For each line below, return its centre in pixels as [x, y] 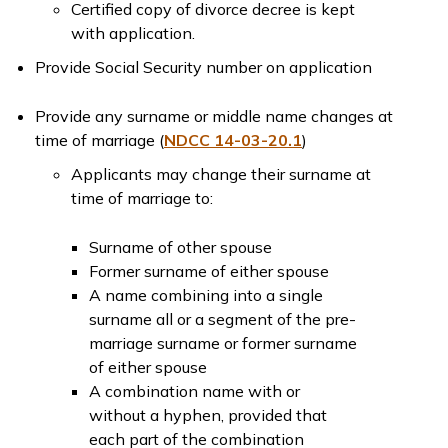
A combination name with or [194, 391]
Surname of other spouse [180, 247]
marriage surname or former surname [223, 343]
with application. [133, 33]
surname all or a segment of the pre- [222, 319]
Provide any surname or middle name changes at [214, 116]
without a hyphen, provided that [208, 415]
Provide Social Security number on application [203, 67]
